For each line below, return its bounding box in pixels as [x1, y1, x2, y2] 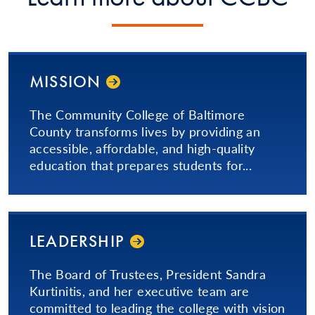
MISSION [30, 70, 101, 93]
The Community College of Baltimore [30, 105, 245, 124]
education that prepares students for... [30, 156, 252, 174]
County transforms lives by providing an [30, 122, 261, 141]
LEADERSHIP [30, 230, 124, 252]
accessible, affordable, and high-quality [30, 139, 255, 157]
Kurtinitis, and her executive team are [30, 282, 250, 300]
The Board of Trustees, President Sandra [30, 265, 266, 283]
